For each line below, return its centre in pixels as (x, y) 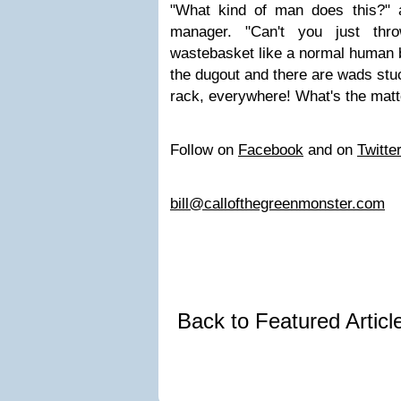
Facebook (271, 150)
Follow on (204, 150)
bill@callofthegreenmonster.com (277, 204)
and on (330, 150)
